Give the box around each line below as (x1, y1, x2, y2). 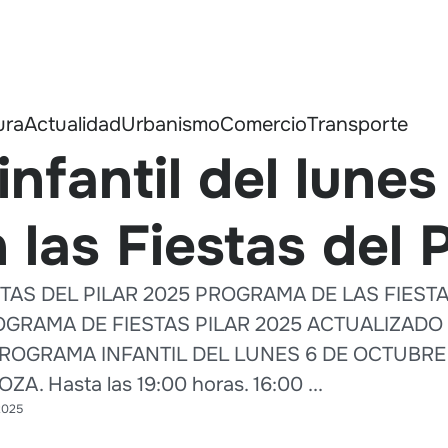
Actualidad (24, 111, 121, 137)
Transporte (307, 111, 408, 137)
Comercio (220, 111, 307, 137)
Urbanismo (121, 111, 220, 137)
